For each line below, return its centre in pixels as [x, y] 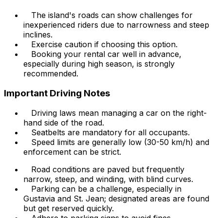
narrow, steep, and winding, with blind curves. [108, 179]
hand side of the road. [64, 122]
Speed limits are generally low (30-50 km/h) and [120, 142]
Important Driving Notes [57, 93]
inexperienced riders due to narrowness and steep [116, 25]
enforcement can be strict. [72, 152]
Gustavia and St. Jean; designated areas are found [116, 198]
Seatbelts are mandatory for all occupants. [110, 132]
